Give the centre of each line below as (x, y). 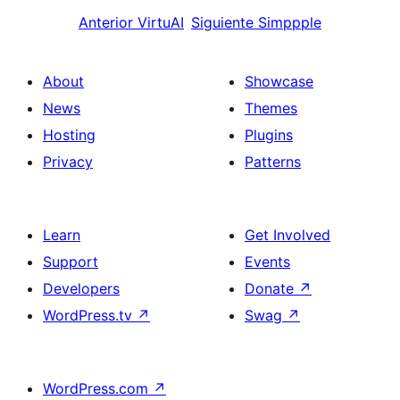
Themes (271, 108)
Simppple (290, 23)
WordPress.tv (90, 316)
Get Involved (287, 235)
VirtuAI (161, 23)
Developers (81, 289)
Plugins (269, 135)
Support (71, 262)
